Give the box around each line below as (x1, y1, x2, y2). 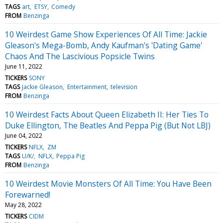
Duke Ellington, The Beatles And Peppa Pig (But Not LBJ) (5, 119, 211, 131)
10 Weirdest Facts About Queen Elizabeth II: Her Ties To (5, 109, 209, 120)
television (110, 82, 137, 91)
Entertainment (67, 82, 107, 91)
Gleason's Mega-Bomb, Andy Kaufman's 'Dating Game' (5, 39, 202, 51)
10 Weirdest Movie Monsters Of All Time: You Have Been (5, 178, 212, 189)
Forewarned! (5, 189, 50, 200)
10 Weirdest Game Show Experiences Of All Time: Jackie (5, 28, 207, 40)
